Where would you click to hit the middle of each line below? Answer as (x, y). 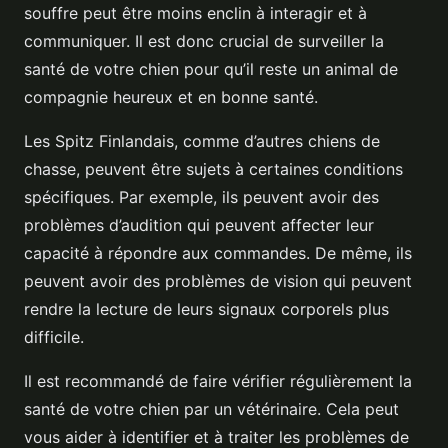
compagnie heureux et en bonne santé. (171, 97)
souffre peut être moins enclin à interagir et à (195, 13)
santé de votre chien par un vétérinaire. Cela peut (211, 409)
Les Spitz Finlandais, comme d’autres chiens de (202, 141)
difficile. (54, 337)
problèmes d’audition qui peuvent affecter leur (199, 225)
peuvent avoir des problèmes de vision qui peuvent (218, 281)
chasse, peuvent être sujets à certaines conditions (213, 169)
